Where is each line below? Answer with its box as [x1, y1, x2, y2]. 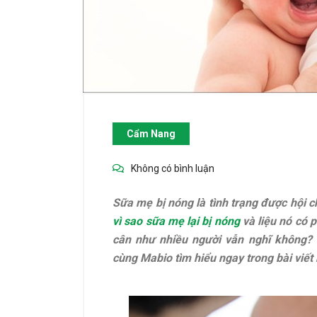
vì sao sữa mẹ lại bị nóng [113, 214, 240, 228]
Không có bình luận [131, 163, 214, 174]
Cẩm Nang [127, 128, 175, 139]
